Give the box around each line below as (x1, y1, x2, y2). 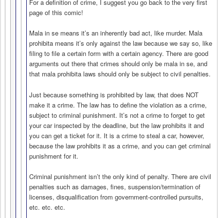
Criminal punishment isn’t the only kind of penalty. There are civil (29, 171, 211, 181)
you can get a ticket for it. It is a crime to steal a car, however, (29, 130, 204, 140)
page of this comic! (29, 8, 83, 18)
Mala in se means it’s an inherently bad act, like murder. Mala (29, 28, 202, 38)
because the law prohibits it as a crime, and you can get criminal (29, 141, 211, 150)
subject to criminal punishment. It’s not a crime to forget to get (29, 110, 205, 120)
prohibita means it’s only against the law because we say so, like (29, 38, 212, 48)
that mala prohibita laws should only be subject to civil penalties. (29, 69, 211, 79)
